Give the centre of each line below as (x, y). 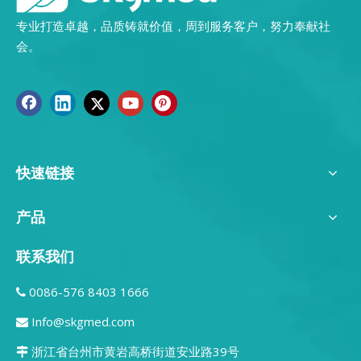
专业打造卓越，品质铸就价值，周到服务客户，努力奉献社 (173, 26)
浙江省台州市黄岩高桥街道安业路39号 (134, 351)
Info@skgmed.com (83, 321)
